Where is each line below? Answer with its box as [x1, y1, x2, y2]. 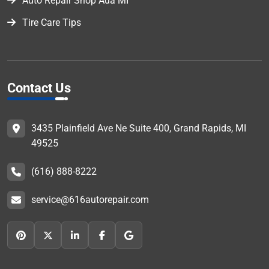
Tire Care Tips [22, 17, 81, 29]
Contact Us [7, 80, 71, 96]
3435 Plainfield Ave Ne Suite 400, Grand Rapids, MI [31, 122, 246, 134]
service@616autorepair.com [31, 194, 149, 206]
